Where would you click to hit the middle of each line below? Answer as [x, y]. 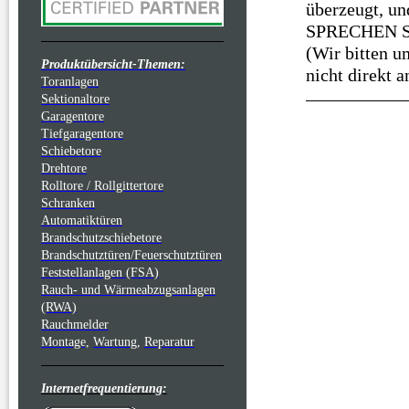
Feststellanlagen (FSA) [100, 273]
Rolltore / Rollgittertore [102, 186]
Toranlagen [70, 82]
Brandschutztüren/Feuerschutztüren [131, 255]
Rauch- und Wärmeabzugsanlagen [128, 290]
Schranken [68, 203]
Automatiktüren [82, 220]
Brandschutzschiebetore [101, 238]
